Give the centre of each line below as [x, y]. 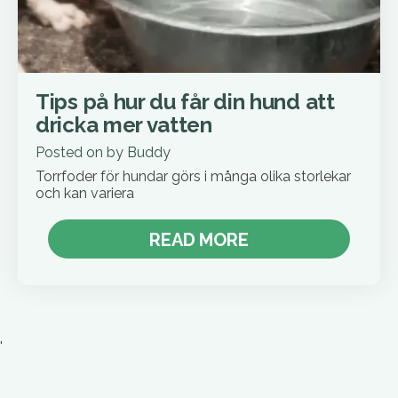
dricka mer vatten [124, 125]
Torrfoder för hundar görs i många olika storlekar [193, 177]
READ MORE [199, 240]
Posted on [71, 153]
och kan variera [85, 194]
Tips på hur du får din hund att [185, 102]
